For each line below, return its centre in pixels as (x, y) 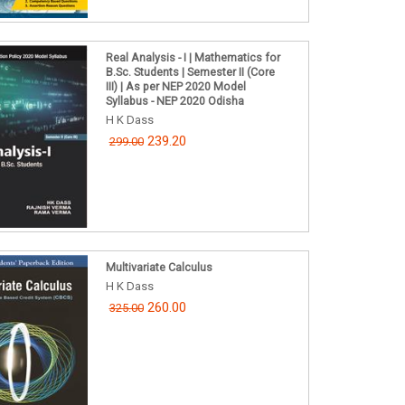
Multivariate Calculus (159, 267)
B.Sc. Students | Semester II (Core (190, 71)
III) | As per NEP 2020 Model (175, 86)
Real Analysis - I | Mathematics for (193, 57)
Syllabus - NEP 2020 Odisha (174, 100)
